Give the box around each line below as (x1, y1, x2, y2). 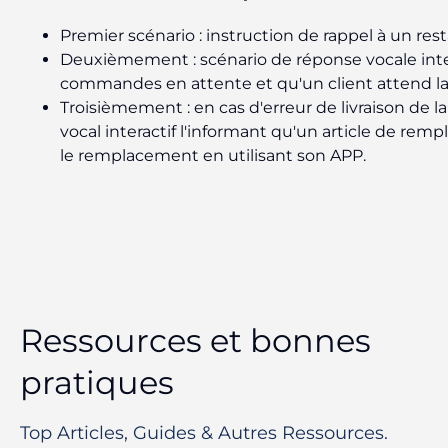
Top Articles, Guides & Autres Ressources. (20, 421, 388, 444)
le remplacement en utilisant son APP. (60, 145, 366, 165)
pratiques (20, 362, 174, 402)
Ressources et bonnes (20, 320, 371, 360)
